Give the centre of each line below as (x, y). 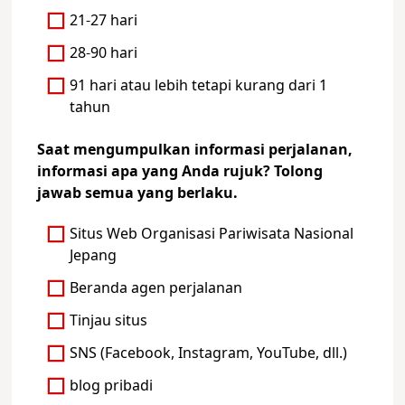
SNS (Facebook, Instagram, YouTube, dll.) (209, 354)
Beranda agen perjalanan (156, 289)
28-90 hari (104, 54)
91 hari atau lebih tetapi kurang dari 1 (199, 86)
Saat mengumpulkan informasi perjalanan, (194, 150)
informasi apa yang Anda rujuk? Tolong (179, 171)
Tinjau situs (109, 321)
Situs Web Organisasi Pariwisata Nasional (212, 235)
